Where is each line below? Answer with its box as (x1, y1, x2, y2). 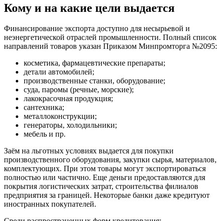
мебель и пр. (24, 130, 66, 139)
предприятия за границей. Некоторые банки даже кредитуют (4, 191, 210, 200)
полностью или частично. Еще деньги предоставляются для (4, 173, 205, 182)
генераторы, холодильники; (24, 121, 117, 130)
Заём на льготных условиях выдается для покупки (4, 147, 174, 155)
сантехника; (24, 103, 64, 112)
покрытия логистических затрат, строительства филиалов (4, 182, 198, 191)
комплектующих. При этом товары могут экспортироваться (4, 164, 206, 173)
